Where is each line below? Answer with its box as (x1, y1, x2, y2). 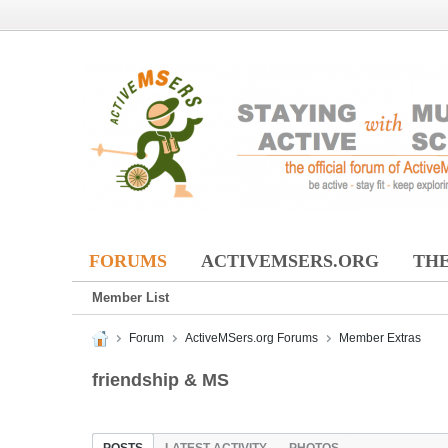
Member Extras (339, 331, 422, 346)
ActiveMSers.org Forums (184, 331, 318, 346)
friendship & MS (92, 370, 229, 391)
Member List (92, 289, 169, 305)
